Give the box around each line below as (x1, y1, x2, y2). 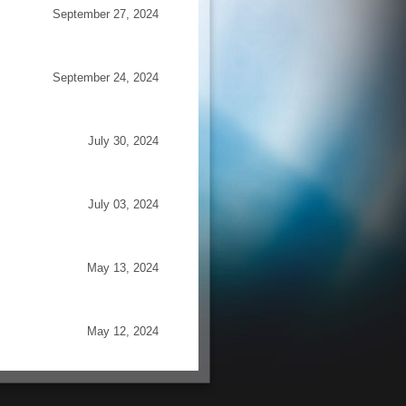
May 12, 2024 (86, 324, 159, 338)
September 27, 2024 (52, 7, 159, 21)
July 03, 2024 (87, 198, 159, 211)
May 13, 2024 (86, 261, 159, 275)
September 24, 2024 (52, 71, 159, 84)
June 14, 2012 (83, 388, 159, 401)
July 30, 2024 (87, 134, 159, 148)
